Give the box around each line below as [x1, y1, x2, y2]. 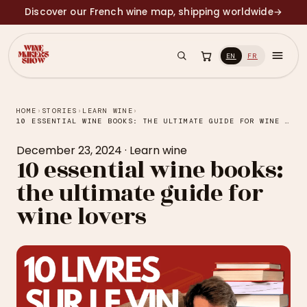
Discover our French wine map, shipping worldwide [25, 5, 273, 19]
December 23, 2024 [16, 143, 122, 158]
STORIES [42, 106, 77, 115]
